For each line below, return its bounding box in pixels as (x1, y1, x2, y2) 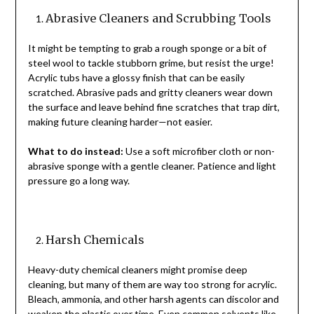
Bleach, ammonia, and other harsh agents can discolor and (27, 293, 279, 306)
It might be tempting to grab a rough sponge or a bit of (27, 42, 266, 55)
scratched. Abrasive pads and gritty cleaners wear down (27, 86, 273, 99)
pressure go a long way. (27, 175, 130, 187)
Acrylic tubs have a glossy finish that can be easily (27, 71, 245, 84)
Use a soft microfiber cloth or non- (123, 145, 275, 158)
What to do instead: (27, 145, 123, 158)
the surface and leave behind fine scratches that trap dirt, (27, 101, 280, 114)
